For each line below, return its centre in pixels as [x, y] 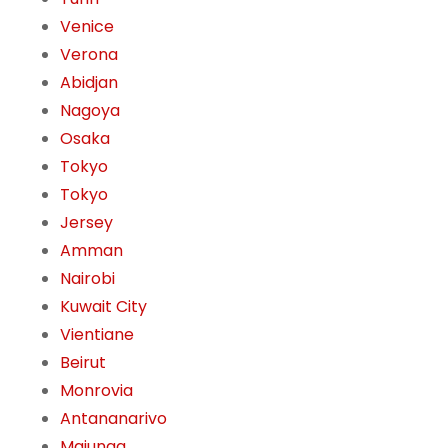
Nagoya [90, 111]
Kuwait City [103, 307]
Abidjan [89, 83]
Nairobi [87, 279]
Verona [89, 55]
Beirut [83, 363]
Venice [87, 27]
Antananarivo [113, 419]
